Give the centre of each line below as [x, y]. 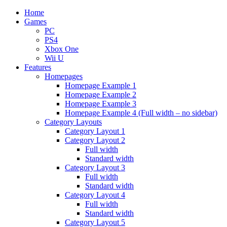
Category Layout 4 [95, 195]
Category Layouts [73, 122]
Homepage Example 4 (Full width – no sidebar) [141, 113]
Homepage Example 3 [101, 104]
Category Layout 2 [95, 140]
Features [38, 67]
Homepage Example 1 [101, 85]
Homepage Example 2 [101, 94]
